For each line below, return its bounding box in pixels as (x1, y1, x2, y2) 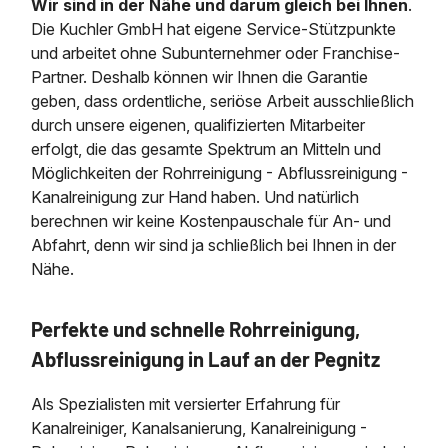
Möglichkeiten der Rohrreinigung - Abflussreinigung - (31, 163, 409, 184)
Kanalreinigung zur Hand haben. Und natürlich (31, 187, 360, 208)
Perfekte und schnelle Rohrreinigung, (31, 316, 361, 341)
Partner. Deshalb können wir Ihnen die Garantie (31, 67, 369, 88)
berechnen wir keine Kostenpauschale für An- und (31, 211, 392, 232)
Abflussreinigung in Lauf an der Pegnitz (31, 346, 381, 371)
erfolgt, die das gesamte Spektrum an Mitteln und (31, 139, 382, 160)
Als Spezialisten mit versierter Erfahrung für (31, 393, 341, 414)
